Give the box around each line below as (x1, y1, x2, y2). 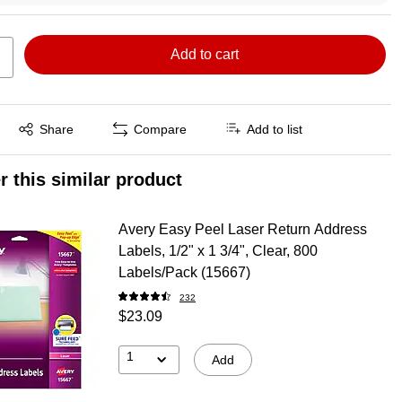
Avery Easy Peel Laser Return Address (118, 221, 367, 237)
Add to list (247, 122, 303, 137)
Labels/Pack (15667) (118, 264, 250, 280)
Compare (134, 122, 188, 137)
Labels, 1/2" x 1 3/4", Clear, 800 (118, 242, 318, 258)
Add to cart (170, 46, 240, 62)
